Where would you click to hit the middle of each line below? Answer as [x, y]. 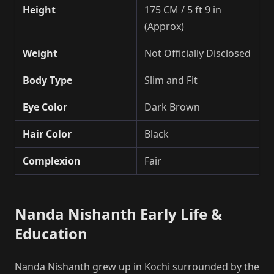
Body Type [47, 80]
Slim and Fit [171, 80]
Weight [40, 53]
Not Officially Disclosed [198, 53]
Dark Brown [172, 107]
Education [51, 233]
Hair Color [47, 134]
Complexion [52, 161]
